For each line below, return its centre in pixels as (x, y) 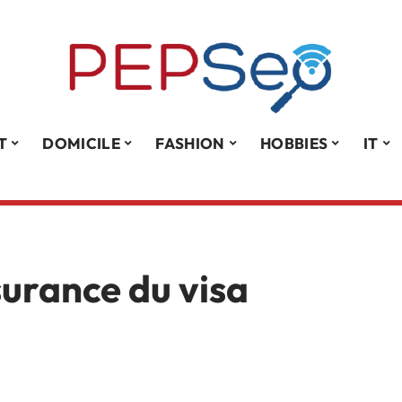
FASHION (190, 143)
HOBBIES (294, 143)
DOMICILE (82, 143)
